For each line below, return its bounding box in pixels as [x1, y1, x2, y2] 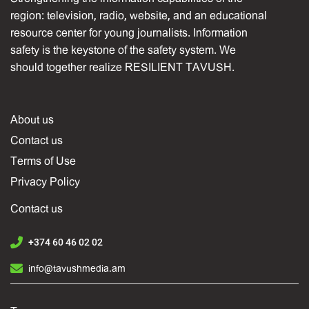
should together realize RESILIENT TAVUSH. [10, 61, 235, 72]
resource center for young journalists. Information [10, 27, 248, 38]
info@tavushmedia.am [28, 263, 126, 274]
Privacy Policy [10, 176, 80, 187]
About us [10, 114, 54, 125]
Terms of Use [10, 155, 76, 166]
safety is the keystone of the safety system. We [10, 44, 236, 55]
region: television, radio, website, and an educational [10, 10, 267, 21]
